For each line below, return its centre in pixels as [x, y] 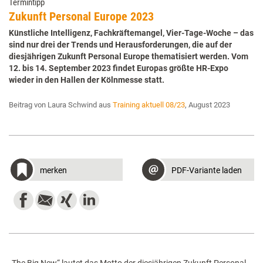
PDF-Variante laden [207, 171]
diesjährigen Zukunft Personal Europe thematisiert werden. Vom [129, 57]
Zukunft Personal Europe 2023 [81, 17]
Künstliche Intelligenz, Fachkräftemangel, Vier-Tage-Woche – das [131, 33]
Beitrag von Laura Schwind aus [61, 105]
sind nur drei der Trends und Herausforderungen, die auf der [120, 45]
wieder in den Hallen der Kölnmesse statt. [87, 80]
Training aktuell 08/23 [149, 105]
